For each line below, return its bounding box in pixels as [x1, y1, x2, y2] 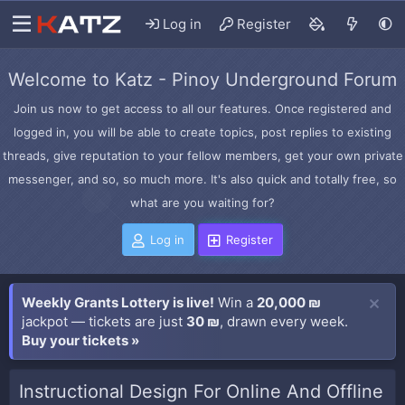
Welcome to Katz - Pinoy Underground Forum [8, 69, 397, 90]
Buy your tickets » [22, 332, 139, 349]
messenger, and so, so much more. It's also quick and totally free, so [8, 172, 397, 186]
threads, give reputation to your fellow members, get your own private [2, 148, 403, 163]
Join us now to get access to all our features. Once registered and [14, 101, 391, 116]
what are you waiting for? [130, 195, 275, 210]
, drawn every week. [220, 313, 348, 330]
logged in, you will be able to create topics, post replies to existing [14, 125, 391, 139]
